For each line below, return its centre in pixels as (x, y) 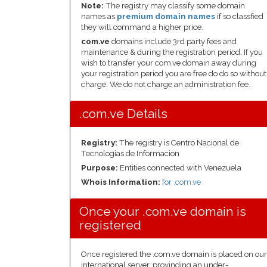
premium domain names (166, 16)
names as (99, 16)
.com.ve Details (123, 114)
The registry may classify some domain (174, 6)
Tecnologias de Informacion (130, 153)
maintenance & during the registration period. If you (172, 52)
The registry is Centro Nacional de (178, 143)
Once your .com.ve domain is (163, 211)
